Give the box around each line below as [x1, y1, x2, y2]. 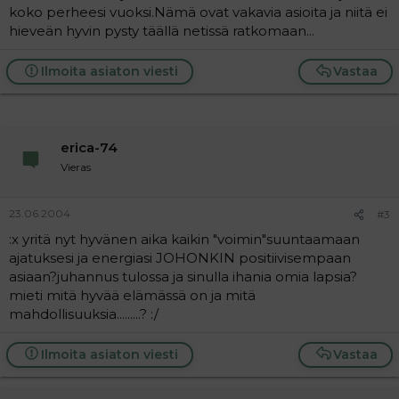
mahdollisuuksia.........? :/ [9, 305, 159, 322]
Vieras [61, 160, 91, 174]
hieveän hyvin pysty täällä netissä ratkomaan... [9, 22, 314, 39]
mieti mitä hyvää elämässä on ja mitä [9, 286, 256, 304]
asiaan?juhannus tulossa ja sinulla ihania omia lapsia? [9, 267, 357, 285]
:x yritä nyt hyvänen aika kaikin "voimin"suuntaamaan [9, 230, 360, 248]
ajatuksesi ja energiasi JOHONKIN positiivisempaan [9, 248, 351, 266]
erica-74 [61, 139, 118, 156]
